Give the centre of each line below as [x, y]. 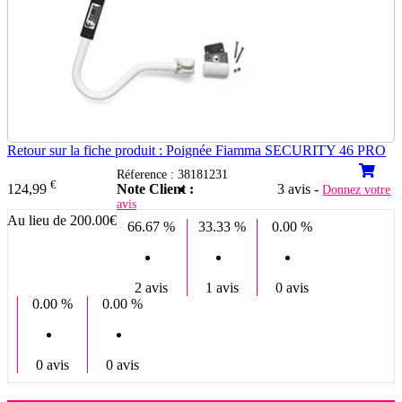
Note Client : [155, 189]
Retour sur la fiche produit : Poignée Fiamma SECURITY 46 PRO [197, 151]
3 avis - [300, 189]
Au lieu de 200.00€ [62, 220]
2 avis [152, 288]
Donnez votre [357, 190]
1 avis [222, 288]
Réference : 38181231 [172, 175]
